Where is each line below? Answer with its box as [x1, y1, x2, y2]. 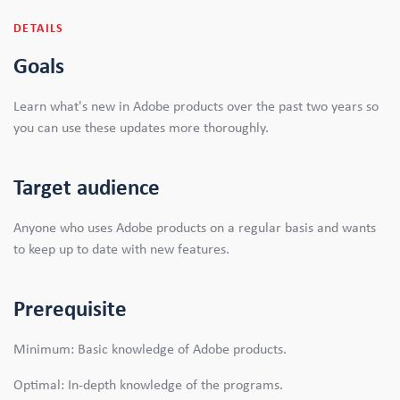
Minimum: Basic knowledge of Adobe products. [13, 342, 287, 356]
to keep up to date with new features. [13, 242, 229, 256]
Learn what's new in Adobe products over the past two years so [13, 99, 379, 113]
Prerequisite [13, 298, 127, 321]
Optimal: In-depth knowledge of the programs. [13, 378, 283, 392]
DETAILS [13, 22, 64, 35]
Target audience [13, 177, 160, 199]
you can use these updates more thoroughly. [13, 121, 269, 135]
